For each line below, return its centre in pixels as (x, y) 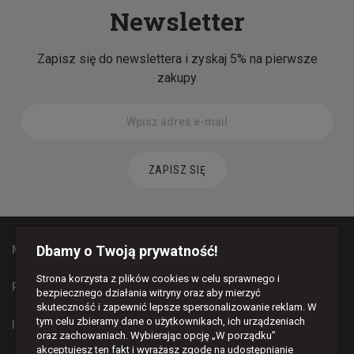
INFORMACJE (47, 324)
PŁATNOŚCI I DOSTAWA (71, 287)
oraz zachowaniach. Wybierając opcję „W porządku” (156, 335)
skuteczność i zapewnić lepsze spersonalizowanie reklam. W (177, 307)
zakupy (177, 78)
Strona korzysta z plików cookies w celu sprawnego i (158, 279)
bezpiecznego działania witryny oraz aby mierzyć (149, 293)
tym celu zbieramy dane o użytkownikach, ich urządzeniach (171, 321)
